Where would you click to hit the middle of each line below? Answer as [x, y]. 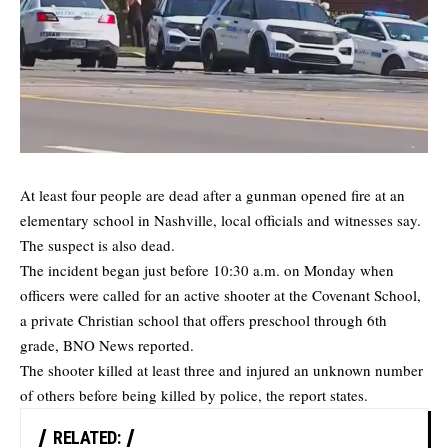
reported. [164, 345]
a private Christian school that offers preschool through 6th [203, 320]
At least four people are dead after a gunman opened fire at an [212, 195]
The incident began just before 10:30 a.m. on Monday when [207, 270]
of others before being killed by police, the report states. [194, 395]
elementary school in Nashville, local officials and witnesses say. [220, 220]
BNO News [98, 345]
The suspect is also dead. [97, 245]
